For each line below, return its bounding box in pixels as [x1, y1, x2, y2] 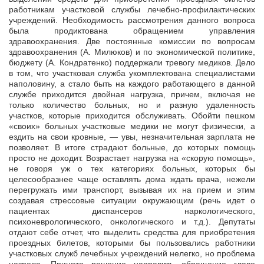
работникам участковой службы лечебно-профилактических [9, 5, 255, 15]
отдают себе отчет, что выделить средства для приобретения [9, 227, 255, 237]
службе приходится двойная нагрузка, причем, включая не [9, 90, 255, 100]
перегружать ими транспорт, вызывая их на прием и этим [9, 185, 255, 195]
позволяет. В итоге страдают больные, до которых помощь [9, 143, 255, 153]
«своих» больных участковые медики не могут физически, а [9, 121, 255, 131]
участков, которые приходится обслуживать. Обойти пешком [9, 111, 255, 121]
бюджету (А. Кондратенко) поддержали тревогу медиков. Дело [9, 58, 255, 68]
